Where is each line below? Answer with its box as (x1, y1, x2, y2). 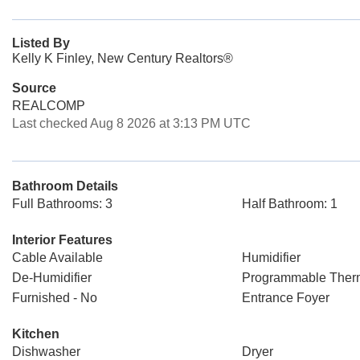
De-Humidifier (12, 271, 92, 284)
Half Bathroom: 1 (241, 197, 337, 211)
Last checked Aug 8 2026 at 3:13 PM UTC (12, 117, 251, 130)
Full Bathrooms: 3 (12, 197, 112, 211)
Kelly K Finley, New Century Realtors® (12, 51, 233, 65)
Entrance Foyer (241, 291, 329, 305)
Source (12, 81, 56, 95)
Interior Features (12, 233, 112, 247)
